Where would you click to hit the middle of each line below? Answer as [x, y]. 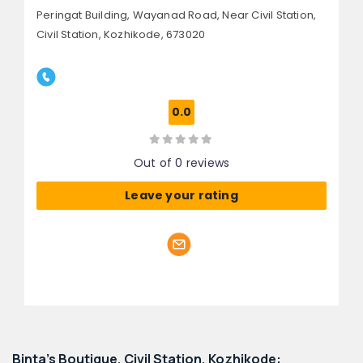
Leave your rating [181, 195]
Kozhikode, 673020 [153, 34]
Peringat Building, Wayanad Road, [128, 15]
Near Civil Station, [268, 15]
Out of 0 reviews [181, 162]
